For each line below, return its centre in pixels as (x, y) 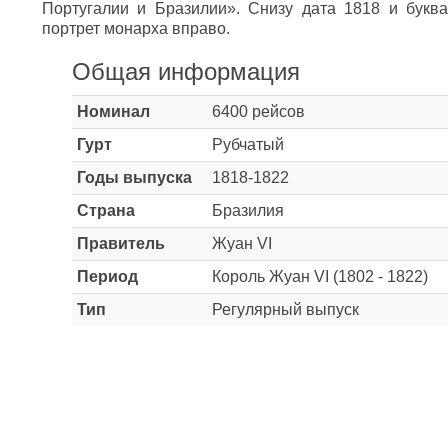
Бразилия (248, 210)
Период (107, 276)
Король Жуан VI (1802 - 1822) (320, 276)
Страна (106, 210)
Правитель (121, 243)
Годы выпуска (134, 177)
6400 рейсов (258, 111)
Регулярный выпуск (285, 309)
